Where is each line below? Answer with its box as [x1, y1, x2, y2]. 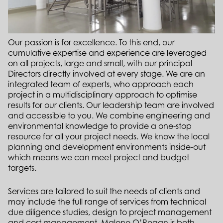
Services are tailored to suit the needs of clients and [8, 186, 200, 197]
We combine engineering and [96, 111, 210, 121]
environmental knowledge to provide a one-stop [8, 121, 192, 131]
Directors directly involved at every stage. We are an [8, 69, 205, 79]
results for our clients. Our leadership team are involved [8, 100, 214, 111]
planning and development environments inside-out [8, 142, 206, 152]
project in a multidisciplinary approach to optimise [8, 90, 197, 100]
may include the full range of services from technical [8, 197, 206, 207]
